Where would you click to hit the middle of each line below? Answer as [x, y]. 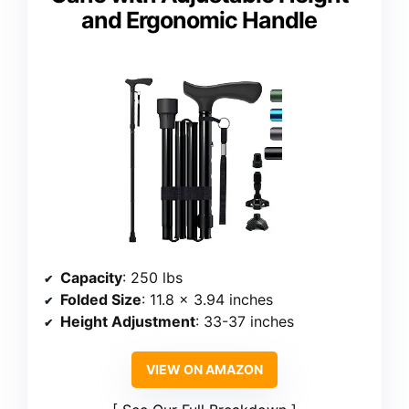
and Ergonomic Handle [199, 20]
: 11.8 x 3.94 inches [207, 300]
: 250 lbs [152, 278]
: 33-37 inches [245, 322]
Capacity [91, 278]
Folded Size [101, 300]
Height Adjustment [128, 322]
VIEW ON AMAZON [204, 370]
